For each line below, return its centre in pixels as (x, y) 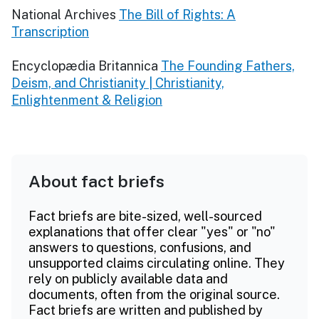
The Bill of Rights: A (177, 14)
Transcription (50, 31)
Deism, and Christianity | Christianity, (118, 83)
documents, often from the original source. (154, 294)
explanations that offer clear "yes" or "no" (152, 231)
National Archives (64, 14)
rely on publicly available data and (128, 278)
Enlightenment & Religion (87, 100)
